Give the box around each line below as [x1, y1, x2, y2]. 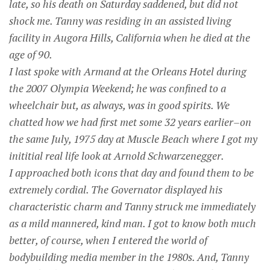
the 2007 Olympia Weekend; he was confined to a [9, 81, 226, 95]
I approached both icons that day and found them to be [9, 166, 254, 180]
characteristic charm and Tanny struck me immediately [9, 199, 256, 213]
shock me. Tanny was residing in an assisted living [9, 14, 231, 28]
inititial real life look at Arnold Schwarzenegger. [9, 149, 224, 163]
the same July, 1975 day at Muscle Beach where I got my [9, 132, 257, 146]
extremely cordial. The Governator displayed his [9, 183, 222, 196]
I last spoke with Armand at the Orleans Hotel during [9, 64, 246, 78]
